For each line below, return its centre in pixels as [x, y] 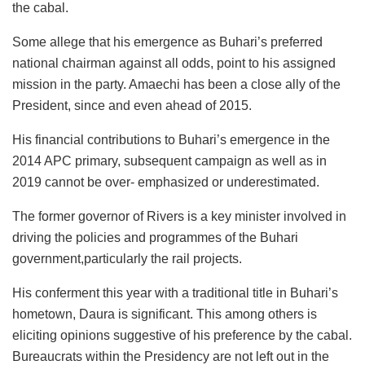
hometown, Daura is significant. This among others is [165, 314]
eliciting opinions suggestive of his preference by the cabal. [182, 335]
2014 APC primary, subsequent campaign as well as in [169, 161]
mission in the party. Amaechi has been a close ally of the [176, 84]
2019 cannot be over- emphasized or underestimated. [166, 182]
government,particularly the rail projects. [127, 258]
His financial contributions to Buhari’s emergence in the [171, 139]
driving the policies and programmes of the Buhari [155, 237]
